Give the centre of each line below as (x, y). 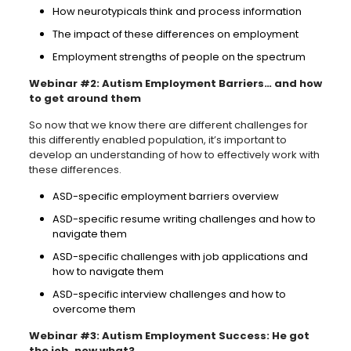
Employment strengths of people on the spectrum (179, 57)
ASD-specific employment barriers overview (165, 197)
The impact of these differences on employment (175, 34)
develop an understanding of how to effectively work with (174, 155)
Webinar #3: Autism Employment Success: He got (169, 336)
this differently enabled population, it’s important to (157, 140)
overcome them (94, 309)
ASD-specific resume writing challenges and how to (184, 219)
